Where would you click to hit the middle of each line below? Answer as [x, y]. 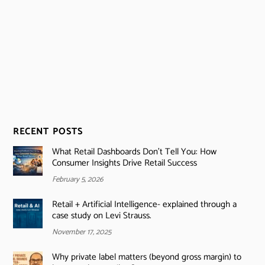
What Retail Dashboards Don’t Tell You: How [134, 151]
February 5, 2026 [77, 179]
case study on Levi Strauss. [101, 215]
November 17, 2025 [81, 232]
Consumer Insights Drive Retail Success [124, 163]
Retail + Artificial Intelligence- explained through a [144, 204]
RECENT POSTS [48, 131]
